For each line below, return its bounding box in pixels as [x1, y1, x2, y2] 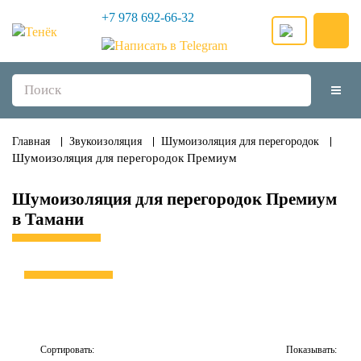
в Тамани [12, 209, 84, 229]
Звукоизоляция [69, 135, 142, 147]
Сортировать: [40, 343, 94, 355]
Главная [12, 135, 50, 147]
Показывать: [286, 343, 337, 355]
